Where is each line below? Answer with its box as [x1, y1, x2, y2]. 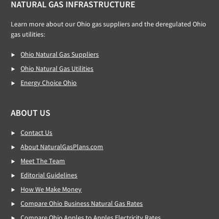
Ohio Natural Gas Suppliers [21, 50, 99, 59]
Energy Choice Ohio [21, 78, 77, 87]
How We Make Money [21, 185, 82, 194]
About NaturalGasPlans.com [21, 142, 104, 151]
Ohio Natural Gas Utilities [21, 64, 94, 73]
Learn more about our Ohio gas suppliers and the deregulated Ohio [11, 20, 207, 28]
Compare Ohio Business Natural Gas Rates [21, 199, 143, 208]
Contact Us [21, 128, 53, 137]
